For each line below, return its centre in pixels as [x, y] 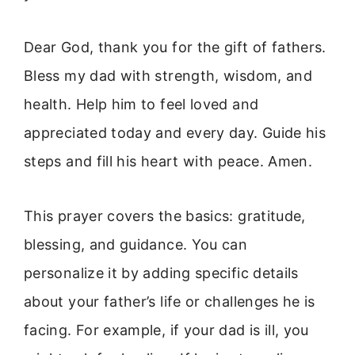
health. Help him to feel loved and [141, 105]
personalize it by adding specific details [161, 273]
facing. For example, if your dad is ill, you [166, 330]
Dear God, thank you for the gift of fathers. [175, 48]
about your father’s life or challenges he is [170, 301]
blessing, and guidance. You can [136, 244]
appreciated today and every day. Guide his [175, 133]
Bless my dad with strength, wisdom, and [168, 76]
